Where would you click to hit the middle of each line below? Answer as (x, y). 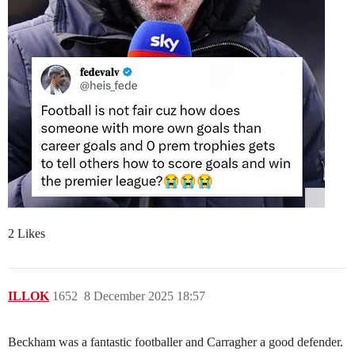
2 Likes (27, 234)
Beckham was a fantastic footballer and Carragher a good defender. (176, 342)
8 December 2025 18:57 (145, 296)
